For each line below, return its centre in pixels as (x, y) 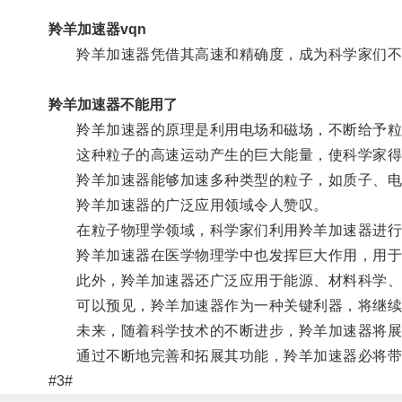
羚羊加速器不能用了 (113, 104)
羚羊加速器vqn (97, 29)
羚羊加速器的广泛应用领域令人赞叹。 (188, 205)
